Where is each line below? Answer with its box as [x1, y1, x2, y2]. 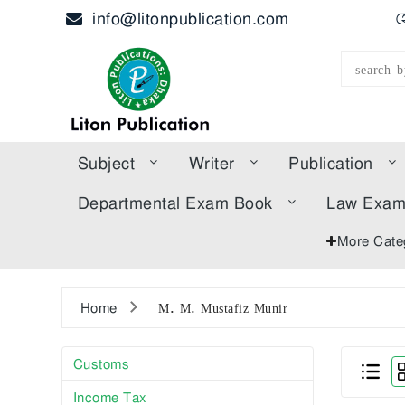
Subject [77, 148, 135, 176]
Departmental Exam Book [77, 188, 273, 216]
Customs [72, 351, 129, 375]
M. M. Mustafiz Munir [158, 297, 287, 317]
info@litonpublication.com [87, 5, 289, 32]
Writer [188, 148, 235, 176]
